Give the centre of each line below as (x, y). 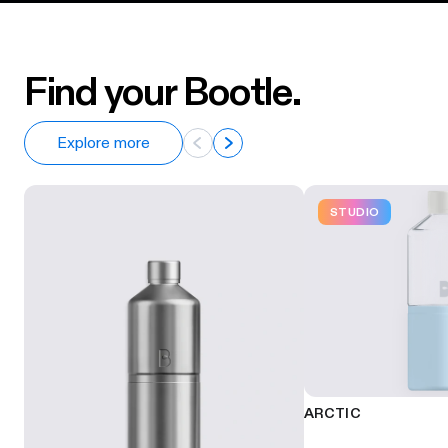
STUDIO (355, 212)
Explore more (103, 144)
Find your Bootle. (162, 93)
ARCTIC (332, 414)
